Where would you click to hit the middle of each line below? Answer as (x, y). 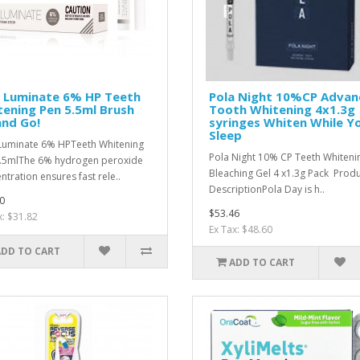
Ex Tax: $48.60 (240, 229)
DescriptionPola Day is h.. (266, 189)
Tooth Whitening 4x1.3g (282, 109)
